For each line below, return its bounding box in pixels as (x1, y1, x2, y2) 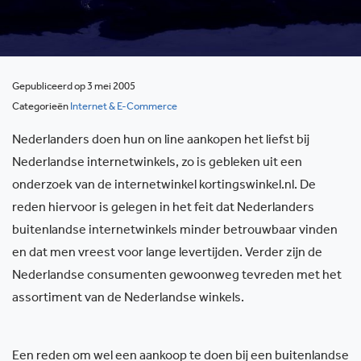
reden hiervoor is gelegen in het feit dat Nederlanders (12, 202, 314, 215)
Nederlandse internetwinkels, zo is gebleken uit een (12, 157, 302, 170)
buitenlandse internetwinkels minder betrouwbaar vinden (12, 225, 338, 238)
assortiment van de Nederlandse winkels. (12, 293, 244, 305)
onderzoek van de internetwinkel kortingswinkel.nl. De (12, 180, 316, 193)
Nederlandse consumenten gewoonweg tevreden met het (12, 270, 342, 283)
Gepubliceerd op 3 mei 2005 (12, 82, 135, 93)
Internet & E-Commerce (70, 102, 177, 113)
